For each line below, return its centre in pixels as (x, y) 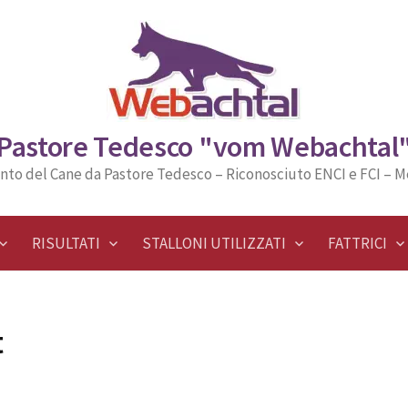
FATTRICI (357, 243)
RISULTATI (66, 243)
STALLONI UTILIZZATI (214, 243)
